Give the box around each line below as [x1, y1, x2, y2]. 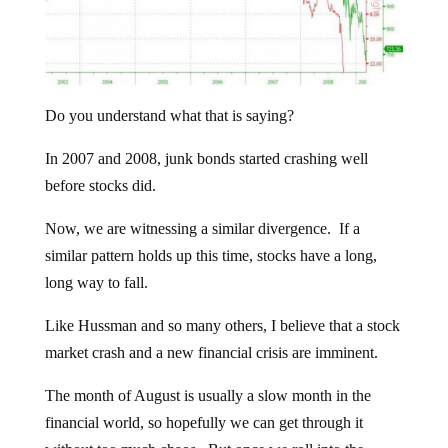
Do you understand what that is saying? [44, 107, 294, 125]
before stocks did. [44, 177, 156, 195]
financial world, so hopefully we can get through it [44, 414, 363, 432]
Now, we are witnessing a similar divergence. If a [44, 220, 360, 238]
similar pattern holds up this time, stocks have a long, [44, 247, 377, 265]
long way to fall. [44, 274, 148, 292]
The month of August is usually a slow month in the [44, 387, 371, 405]
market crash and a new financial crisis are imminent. [44, 344, 378, 362]
